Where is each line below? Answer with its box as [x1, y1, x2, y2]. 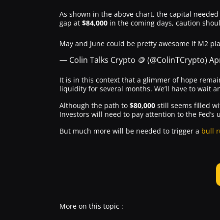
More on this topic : [59, 201, 123, 211]
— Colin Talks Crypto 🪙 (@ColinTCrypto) [59, 55, 209, 65]
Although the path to [59, 101, 130, 110]
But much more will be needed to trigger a [59, 126, 199, 136]
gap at [59, 18, 82, 27]
